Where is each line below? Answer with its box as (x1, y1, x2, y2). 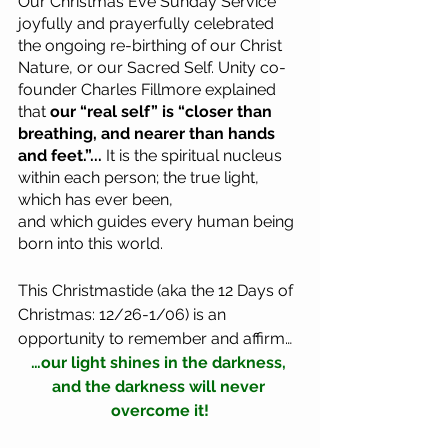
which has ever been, (18, 189, 177, 209)
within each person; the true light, (18, 167, 263, 187)
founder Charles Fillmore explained (18, 79, 280, 99)
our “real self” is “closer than (50, 101, 276, 121)
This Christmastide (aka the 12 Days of (18, 280, 297, 300)
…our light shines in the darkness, (30, 352, 290, 372)
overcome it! (111, 400, 209, 420)
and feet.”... (18, 145, 106, 165)
